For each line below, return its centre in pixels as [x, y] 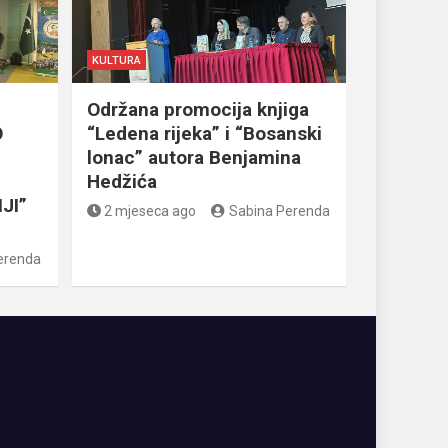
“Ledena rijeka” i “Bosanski [204, 133]
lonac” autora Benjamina [193, 157]
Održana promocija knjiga [197, 109]
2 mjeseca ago [150, 210]
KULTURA [116, 60]
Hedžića [121, 181]
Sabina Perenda [279, 210]
